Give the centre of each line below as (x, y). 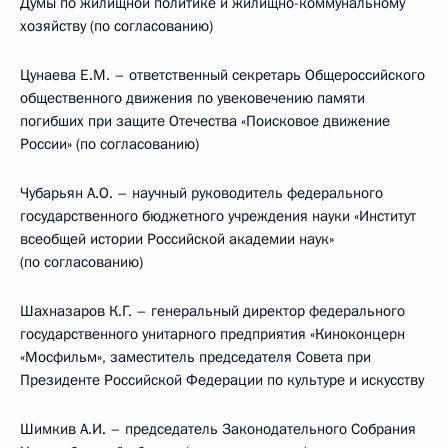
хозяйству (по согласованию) (116, 26)
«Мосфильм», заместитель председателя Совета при (195, 357)
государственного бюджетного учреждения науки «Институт (218, 216)
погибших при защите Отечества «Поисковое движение (205, 121)
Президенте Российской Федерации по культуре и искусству (222, 380)
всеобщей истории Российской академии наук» (177, 239)
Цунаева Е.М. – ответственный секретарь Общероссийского (222, 75)
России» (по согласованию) (109, 144)
